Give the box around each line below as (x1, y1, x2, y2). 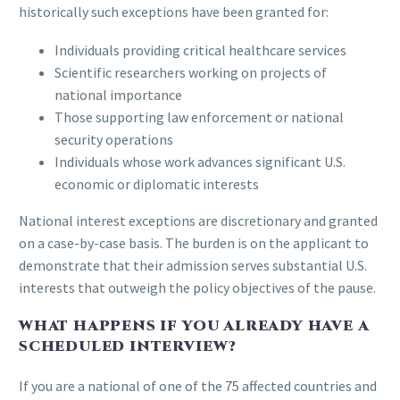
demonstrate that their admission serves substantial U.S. (19, 255, 367, 274)
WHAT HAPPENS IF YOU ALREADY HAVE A (19, 316, 370, 337)
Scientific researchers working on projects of (54, 62, 327, 81)
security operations (54, 129, 173, 148)
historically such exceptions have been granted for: (19, 3, 329, 21)
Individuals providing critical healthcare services (54, 40, 346, 59)
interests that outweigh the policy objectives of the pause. (19, 278, 376, 296)
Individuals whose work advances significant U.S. (54, 152, 346, 171)
